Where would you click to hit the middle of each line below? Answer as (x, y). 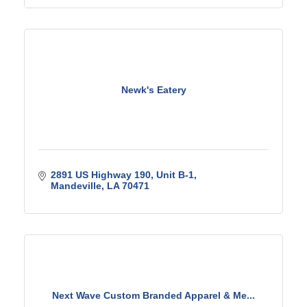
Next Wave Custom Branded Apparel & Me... (153, 295)
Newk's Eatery (153, 89)
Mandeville (76, 186)
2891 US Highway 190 (100, 175)
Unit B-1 (175, 175)
